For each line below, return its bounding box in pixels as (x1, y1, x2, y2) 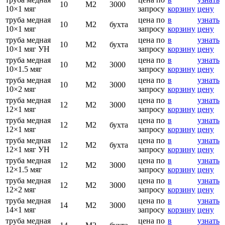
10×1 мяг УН (6, 44, 50, 53)
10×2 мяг (6, 84, 36, 93)
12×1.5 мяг (6, 165, 42, 174)
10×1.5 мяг (6, 64, 42, 73)
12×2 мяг (6, 185, 36, 194)
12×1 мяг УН (6, 145, 50, 154)
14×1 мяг (6, 205, 36, 214)
